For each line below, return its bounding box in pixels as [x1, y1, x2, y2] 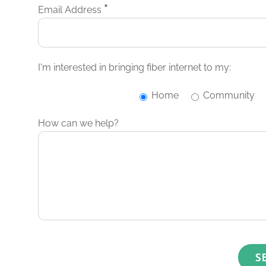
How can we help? [38, 118, 119, 129]
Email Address [38, 4, 104, 15]
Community [202, 90, 255, 101]
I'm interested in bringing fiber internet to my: [38, 62, 232, 73]
